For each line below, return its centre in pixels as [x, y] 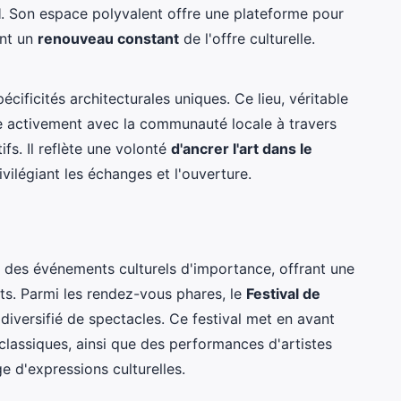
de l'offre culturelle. [247, 38]
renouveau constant [108, 38]
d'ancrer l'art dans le [242, 148]
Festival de [283, 293]
